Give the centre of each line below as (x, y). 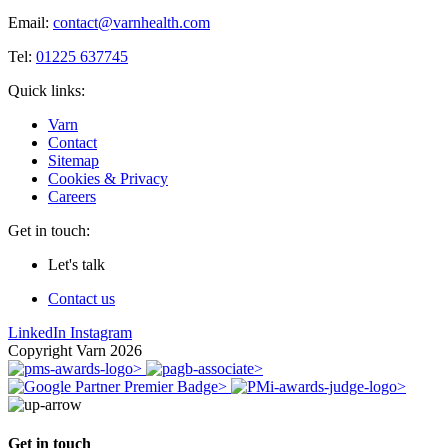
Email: (30, 22)
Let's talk (76, 264)
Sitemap (73, 160)
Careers (72, 196)
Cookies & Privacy (108, 178)
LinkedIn (37, 332)
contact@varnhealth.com (131, 22)
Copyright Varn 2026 (75, 350)
